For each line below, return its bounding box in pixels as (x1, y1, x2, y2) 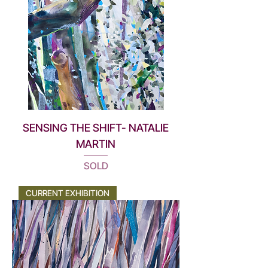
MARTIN (76, 137, 115, 150)
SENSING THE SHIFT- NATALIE (23, 121, 169, 134)
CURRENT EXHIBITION (26, 187, 110, 198)
